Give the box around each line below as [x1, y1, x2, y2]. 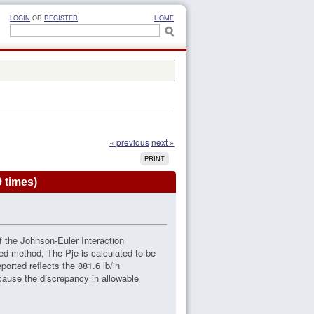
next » [151, 137, 175, 149]
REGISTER [44, 13, 78, 22]
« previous [109, 137, 149, 149]
